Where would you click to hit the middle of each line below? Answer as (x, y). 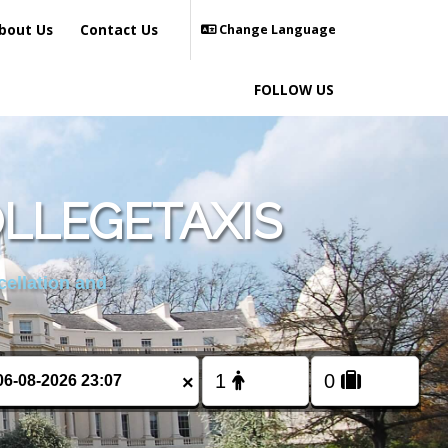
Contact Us (119, 29)
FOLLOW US (294, 89)
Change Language (276, 29)
